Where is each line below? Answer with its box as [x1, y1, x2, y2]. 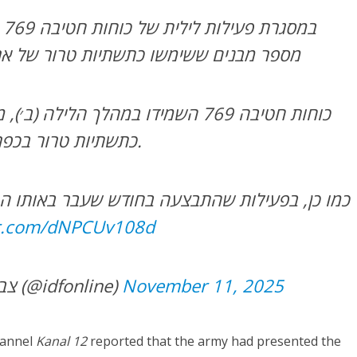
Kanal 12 [36, 332, 88, 351]
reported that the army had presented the [87, 332, 342, 351]
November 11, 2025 [122, 273, 284, 298]
